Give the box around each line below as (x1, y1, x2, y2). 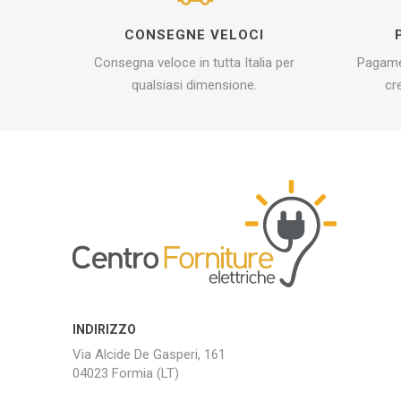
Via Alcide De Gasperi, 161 (72, 346, 226, 363)
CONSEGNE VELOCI (124, 26, 265, 43)
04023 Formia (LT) (72, 364, 179, 381)
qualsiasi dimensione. (132, 76, 258, 93)
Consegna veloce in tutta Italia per (94, 54, 295, 71)
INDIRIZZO (72, 321, 136, 337)
